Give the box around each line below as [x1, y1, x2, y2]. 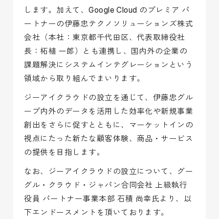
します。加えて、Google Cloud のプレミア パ [24, 5, 190, 15]
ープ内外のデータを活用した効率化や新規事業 [24, 107, 194, 116]
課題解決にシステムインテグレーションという [24, 60, 194, 70]
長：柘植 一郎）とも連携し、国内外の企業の [24, 46, 188, 56]
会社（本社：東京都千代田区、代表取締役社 [24, 33, 185, 43]
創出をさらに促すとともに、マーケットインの [24, 120, 194, 130]
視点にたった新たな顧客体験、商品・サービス [24, 134, 194, 144]
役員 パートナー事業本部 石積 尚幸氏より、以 [24, 194, 192, 204]
